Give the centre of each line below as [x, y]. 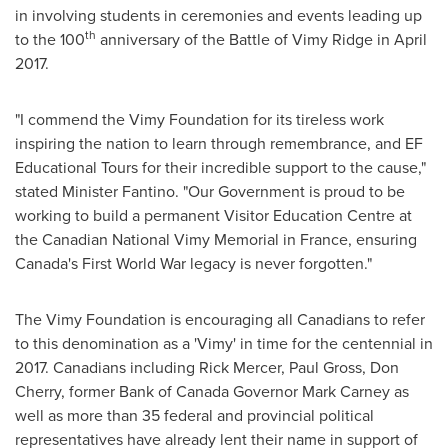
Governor [265, 391]
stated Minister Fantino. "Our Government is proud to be [210, 191]
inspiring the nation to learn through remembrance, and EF [219, 143]
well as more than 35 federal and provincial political [194, 415]
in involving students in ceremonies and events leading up [218, 15]
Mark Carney [346, 391]
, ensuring [382, 239]
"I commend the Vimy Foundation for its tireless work [199, 119]
